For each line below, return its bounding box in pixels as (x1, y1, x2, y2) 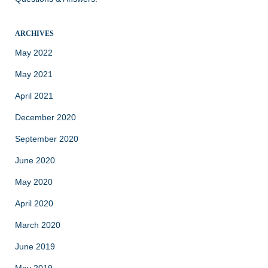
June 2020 (15, 156, 55, 166)
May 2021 (15, 69, 53, 80)
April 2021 (15, 91, 53, 101)
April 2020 (15, 199, 53, 209)
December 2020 (15, 112, 76, 123)
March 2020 (15, 220, 60, 230)
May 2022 (15, 48, 53, 58)
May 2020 (15, 177, 53, 187)
